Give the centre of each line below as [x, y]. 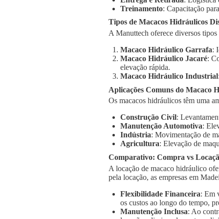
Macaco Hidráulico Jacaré [164, 58]
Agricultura [140, 144]
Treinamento [142, 8]
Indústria [136, 135]
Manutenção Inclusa [154, 211]
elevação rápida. [145, 67]
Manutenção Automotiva [161, 126]
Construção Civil [148, 117]
